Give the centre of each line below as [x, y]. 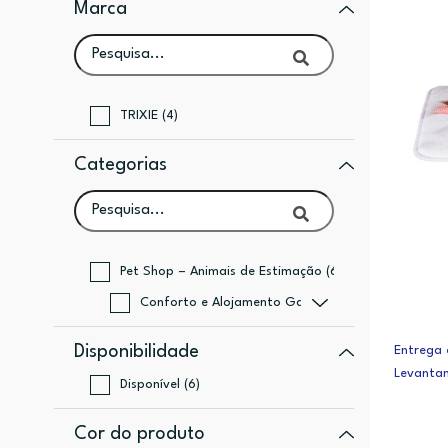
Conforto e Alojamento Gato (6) [238, 302]
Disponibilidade [136, 352]
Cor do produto [139, 434]
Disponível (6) [159, 384]
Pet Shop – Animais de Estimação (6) [230, 271]
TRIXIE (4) [148, 115]
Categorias [120, 165]
